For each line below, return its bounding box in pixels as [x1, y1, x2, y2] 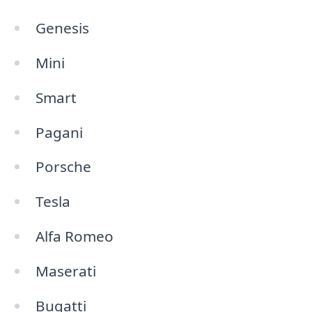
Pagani [35, 122, 83, 142]
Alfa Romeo [35, 226, 114, 247]
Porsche [35, 157, 91, 177]
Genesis [35, 17, 89, 38]
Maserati [35, 260, 96, 281]
